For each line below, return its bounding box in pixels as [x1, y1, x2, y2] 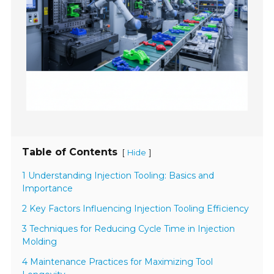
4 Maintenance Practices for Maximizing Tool [22, 256, 213, 268]
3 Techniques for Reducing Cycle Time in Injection [22, 223, 235, 235]
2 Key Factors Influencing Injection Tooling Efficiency [22, 203, 250, 215]
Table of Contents [22, 146, 118, 158]
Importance [22, 183, 73, 194]
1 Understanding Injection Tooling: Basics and [22, 170, 215, 182]
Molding [22, 236, 57, 248]
